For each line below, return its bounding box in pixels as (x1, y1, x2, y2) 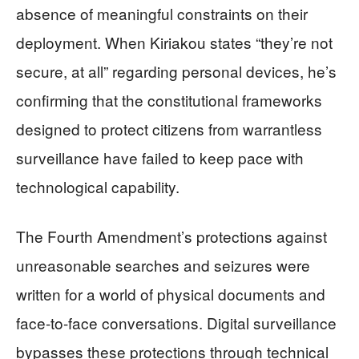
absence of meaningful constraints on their (16, 2, 308, 24)
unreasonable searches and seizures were (16, 253, 310, 276)
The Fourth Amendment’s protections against (16, 224, 327, 247)
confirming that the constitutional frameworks (16, 88, 322, 111)
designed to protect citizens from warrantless (16, 117, 322, 139)
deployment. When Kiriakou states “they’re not (16, 30, 333, 53)
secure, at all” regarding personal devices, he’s (16, 59, 337, 82)
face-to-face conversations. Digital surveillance (16, 311, 337, 333)
